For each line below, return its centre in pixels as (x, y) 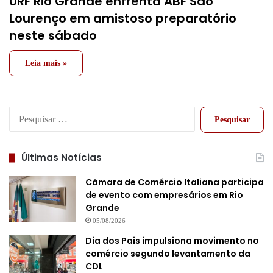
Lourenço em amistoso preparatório (123, 19)
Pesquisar (210, 113)
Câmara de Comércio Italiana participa (175, 183)
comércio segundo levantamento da (168, 254)
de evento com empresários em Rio (164, 195)
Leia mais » (46, 63)
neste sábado (53, 36)
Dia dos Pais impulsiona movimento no (172, 241)
